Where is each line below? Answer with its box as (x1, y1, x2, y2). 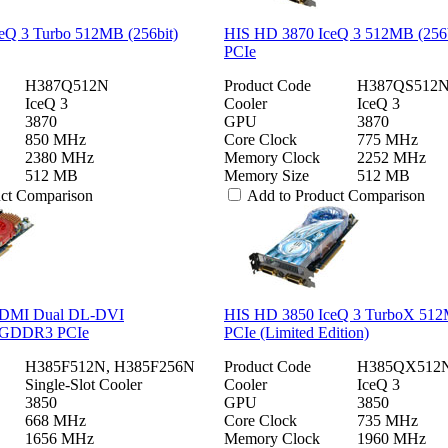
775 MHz (357, 130, 418, 148)
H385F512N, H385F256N (25, 357, 195, 375)
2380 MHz (25, 148, 94, 166)
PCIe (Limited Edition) (224, 323, 369, 341)
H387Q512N (25, 76, 109, 94)
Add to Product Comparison (247, 186, 425, 204)
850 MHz (25, 130, 86, 148)
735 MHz (357, 411, 418, 429)
